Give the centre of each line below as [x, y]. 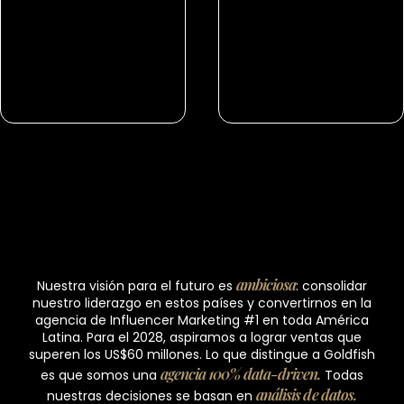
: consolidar [332, 286]
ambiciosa [266, 285]
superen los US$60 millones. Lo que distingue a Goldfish [202, 355]
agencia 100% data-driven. [241, 374]
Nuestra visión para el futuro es [136, 286]
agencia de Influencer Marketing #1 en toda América [202, 321]
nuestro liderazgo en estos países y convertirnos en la [202, 303]
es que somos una [100, 376]
